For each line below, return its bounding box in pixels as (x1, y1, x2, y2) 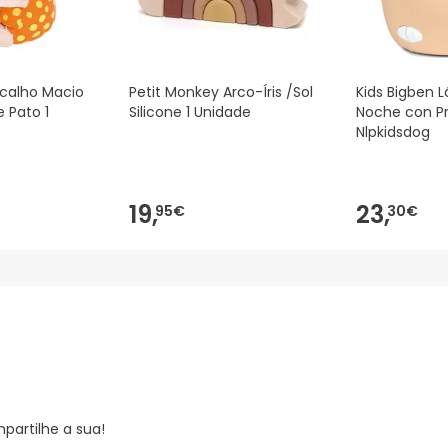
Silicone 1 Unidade (129, 102, 251, 123)
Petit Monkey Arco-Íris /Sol (129, 82, 313, 103)
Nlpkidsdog (356, 122, 430, 143)
